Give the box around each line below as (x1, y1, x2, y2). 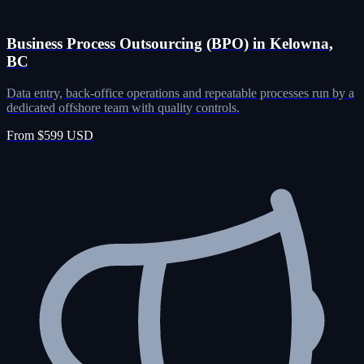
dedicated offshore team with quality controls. (6, 101, 240, 115)
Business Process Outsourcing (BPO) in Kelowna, (6, 35, 333, 53)
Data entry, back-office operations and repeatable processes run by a (6, 86, 354, 101)
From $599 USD (6, 128, 93, 143)
